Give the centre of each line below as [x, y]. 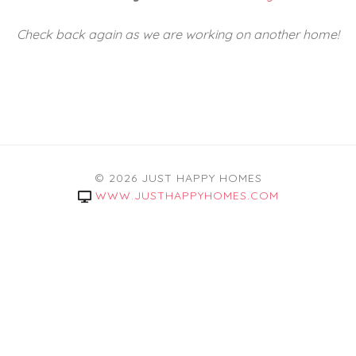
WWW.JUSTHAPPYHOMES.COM [187, 195]
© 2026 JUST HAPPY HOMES [178, 178]
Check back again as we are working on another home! [178, 34]
